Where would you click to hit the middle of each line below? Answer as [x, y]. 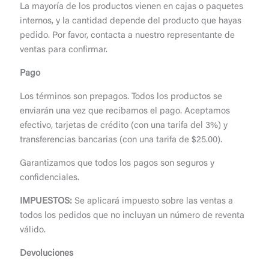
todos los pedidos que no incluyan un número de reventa [132, 216]
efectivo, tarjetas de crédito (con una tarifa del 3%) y [124, 126]
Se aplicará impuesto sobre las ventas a [153, 202]
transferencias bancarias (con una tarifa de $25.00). [121, 141]
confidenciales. [50, 178]
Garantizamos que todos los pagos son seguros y [117, 164]
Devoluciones [47, 254]
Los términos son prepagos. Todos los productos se [121, 97]
